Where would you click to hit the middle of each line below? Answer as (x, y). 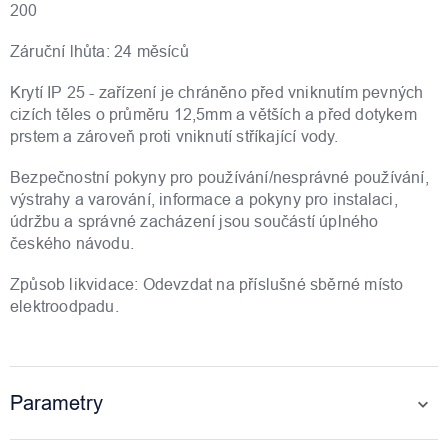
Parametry (56, 402)
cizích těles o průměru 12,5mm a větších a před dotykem (213, 113)
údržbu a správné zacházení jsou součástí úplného (194, 220)
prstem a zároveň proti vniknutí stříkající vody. (174, 135)
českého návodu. (72, 242)
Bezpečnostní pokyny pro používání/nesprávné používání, (219, 176)
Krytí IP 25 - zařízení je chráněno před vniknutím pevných (217, 91)
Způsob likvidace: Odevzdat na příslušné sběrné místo (207, 283)
